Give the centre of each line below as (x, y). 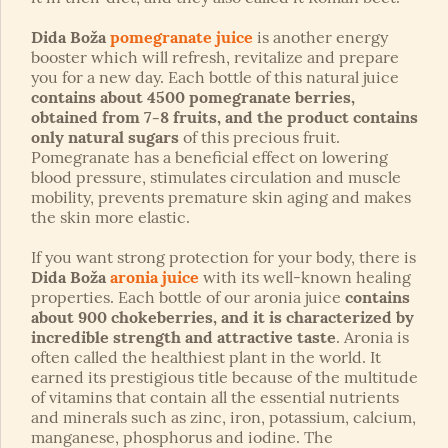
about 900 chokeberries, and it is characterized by (222, 317)
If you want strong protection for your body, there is (223, 257)
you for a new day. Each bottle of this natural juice (215, 77)
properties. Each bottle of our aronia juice (188, 297)
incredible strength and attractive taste (183, 337)
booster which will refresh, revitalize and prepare (215, 57)
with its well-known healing (305, 277)
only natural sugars (105, 137)
